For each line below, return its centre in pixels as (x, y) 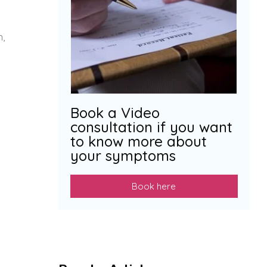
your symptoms (123, 155)
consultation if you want (151, 127)
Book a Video (115, 112)
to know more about (138, 141)
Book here (154, 186)
